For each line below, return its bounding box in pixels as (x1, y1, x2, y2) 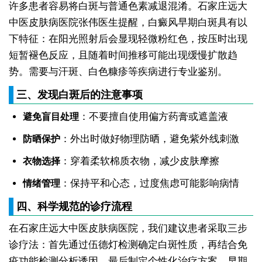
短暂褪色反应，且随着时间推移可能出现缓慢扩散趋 (8, 50, 237, 61)
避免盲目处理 (22, 112, 79, 122)
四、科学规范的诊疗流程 (16, 201, 132, 213)
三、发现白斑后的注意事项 (16, 89, 143, 101)
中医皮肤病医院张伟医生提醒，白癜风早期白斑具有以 (8, 17, 247, 29)
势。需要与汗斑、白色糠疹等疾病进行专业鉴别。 (8, 66, 227, 78)
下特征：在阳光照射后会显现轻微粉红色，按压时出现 (8, 33, 247, 45)
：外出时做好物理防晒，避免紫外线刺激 (60, 133, 239, 145)
